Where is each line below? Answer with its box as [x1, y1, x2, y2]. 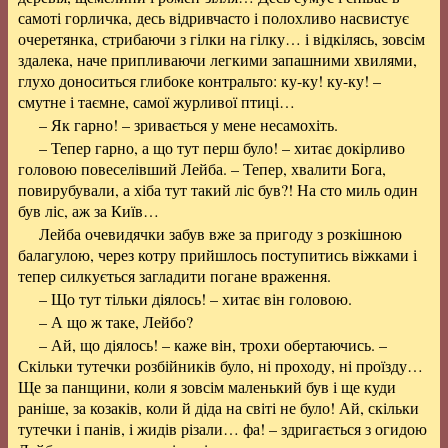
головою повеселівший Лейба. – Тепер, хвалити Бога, [18, 158, 386, 179]
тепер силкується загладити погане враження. [18, 265, 331, 286]
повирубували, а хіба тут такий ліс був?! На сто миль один [18, 179, 418, 200]
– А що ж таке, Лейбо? [38, 311, 193, 332]
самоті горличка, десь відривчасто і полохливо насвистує [18, 7, 409, 28]
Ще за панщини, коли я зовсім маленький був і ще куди [18, 376, 396, 397]
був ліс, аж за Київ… [18, 200, 159, 221]
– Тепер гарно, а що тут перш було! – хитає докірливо [38, 137, 405, 158]
